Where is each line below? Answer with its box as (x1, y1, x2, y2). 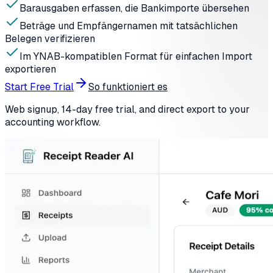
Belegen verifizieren (5, 32, 95, 45)
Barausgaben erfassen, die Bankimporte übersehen (19, 1, 249, 15)
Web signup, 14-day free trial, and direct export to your (5, 102, 250, 116)
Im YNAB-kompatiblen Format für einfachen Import (19, 49, 252, 63)
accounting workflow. (5, 115, 101, 129)
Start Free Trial (5, 80, 74, 93)
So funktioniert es (88, 80, 168, 93)
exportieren (5, 62, 56, 76)
